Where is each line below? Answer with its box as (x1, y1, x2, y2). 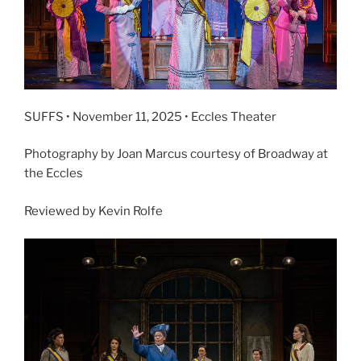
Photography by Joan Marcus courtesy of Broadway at (24, 147, 328, 162)
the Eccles (24, 166, 83, 181)
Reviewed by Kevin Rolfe (24, 203, 163, 218)
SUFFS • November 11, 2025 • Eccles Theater (24, 109, 276, 124)
